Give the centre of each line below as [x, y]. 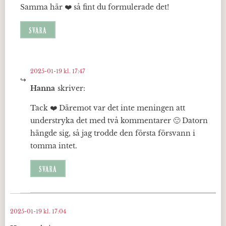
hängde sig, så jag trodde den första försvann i [113, 133]
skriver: [71, 89]
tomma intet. [54, 146]
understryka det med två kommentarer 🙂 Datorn [119, 121]
